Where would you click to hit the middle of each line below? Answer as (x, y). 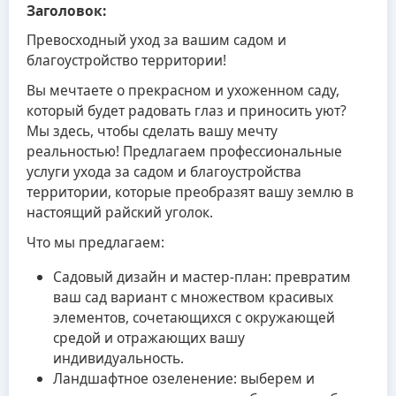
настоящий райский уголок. (120, 213)
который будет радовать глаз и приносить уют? (187, 111)
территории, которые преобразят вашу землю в (190, 192)
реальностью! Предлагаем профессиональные (184, 152)
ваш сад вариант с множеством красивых (193, 297)
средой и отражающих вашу (149, 337)
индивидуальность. (118, 358)
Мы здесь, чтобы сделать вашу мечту (152, 131)
